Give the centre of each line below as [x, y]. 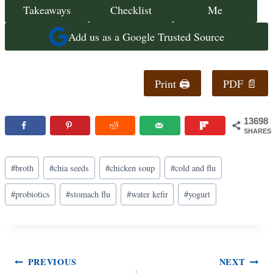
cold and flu [195, 168]
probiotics [32, 194]
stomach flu [90, 194]
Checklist [131, 9]
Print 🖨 [172, 83]
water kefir [149, 194]
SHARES [257, 131]
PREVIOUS [52, 262]
